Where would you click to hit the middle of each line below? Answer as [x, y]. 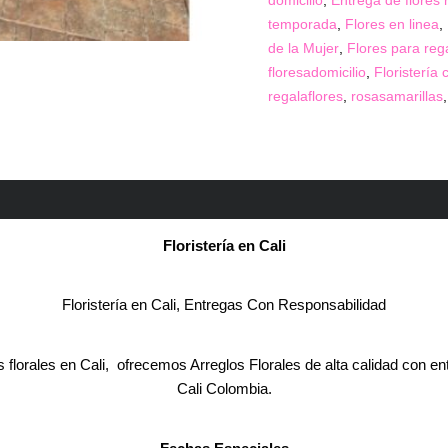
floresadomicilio [317, 73]
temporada [303, 25]
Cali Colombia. [224, 388]
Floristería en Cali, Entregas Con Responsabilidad [224, 305]
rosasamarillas [397, 97]
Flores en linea [392, 25]
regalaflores [306, 97]
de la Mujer [304, 49]
